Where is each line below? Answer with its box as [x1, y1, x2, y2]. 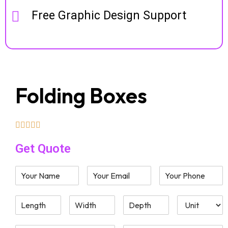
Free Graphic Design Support [32, 9, 186, 22]
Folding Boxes [15, 82, 147, 109]
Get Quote [15, 141, 71, 156]
